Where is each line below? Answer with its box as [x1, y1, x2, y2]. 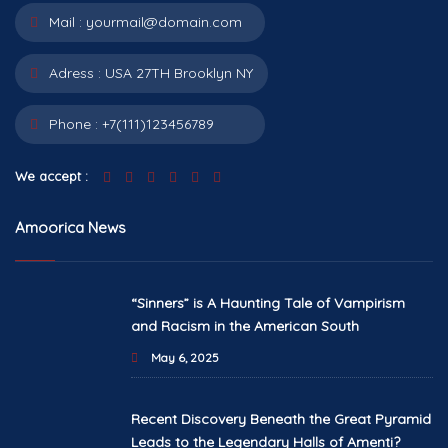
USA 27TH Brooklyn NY [105, 64, 253, 83]
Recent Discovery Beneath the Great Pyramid [130, 410, 431, 429]
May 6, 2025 [147, 350, 219, 366]
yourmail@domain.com [86, 13, 242, 32]
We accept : [15, 168, 88, 185]
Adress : [45, 64, 101, 83]
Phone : [45, 115, 98, 134]
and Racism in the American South [130, 317, 359, 336]
